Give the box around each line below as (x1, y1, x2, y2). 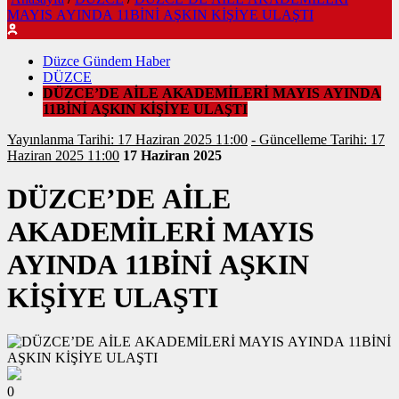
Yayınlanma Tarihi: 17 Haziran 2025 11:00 (77, 132, 248, 148)
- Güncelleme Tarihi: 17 (251, 132, 330, 148)
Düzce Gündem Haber (43, 53, 170, 69)
